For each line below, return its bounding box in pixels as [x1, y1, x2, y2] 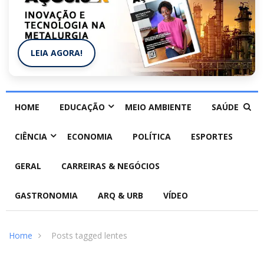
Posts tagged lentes [51, 230, 127, 242]
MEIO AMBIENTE [125, 101, 192, 113]
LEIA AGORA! [31, 47, 82, 59]
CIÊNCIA [15, 131, 47, 143]
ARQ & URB [98, 190, 143, 202]
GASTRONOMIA [15, 190, 78, 202]
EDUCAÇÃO [60, 101, 105, 113]
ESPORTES [191, 131, 233, 143]
